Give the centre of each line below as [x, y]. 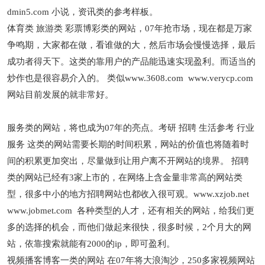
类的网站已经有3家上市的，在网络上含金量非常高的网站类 [125, 177]
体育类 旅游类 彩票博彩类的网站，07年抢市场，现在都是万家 [130, 28]
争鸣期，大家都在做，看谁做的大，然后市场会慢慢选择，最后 [132, 45]
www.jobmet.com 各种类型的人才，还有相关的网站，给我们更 [131, 211]
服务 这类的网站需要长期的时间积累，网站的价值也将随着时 [128, 144]
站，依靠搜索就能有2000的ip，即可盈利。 [91, 244]
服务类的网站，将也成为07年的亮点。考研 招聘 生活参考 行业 [131, 128]
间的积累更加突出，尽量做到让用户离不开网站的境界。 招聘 [128, 161]
